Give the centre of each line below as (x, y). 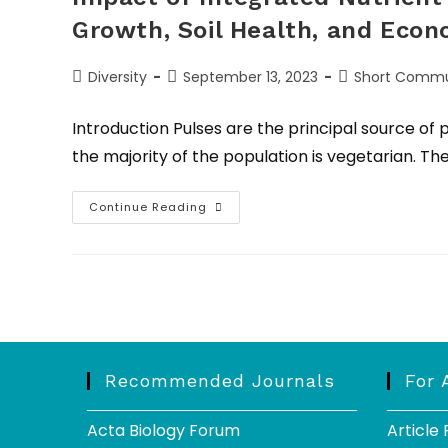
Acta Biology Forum (163, 430)
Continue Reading (148, 207)
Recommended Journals (220, 380)
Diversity (117, 77)
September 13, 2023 (250, 77)
